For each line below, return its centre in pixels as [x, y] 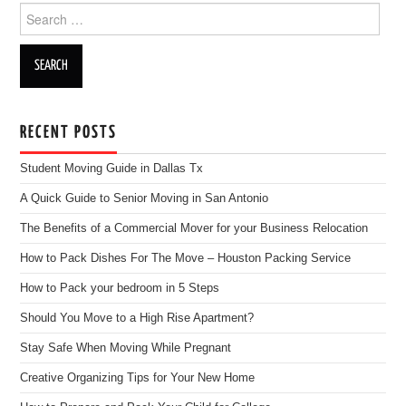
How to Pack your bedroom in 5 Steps [120, 288]
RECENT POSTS [69, 133]
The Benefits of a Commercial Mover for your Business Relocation [194, 228]
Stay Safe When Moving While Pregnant [126, 348]
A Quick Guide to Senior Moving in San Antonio [145, 198]
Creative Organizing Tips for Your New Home [138, 378]
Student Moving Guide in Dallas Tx [112, 169]
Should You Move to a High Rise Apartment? [137, 318]
